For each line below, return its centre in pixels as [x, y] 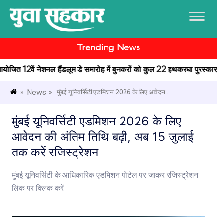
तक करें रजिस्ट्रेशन [55, 152]
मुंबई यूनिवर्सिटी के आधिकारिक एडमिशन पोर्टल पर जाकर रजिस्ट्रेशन [105, 176]
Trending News [108, 48]
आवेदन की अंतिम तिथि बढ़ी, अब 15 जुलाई [103, 137]
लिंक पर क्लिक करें [38, 189]
